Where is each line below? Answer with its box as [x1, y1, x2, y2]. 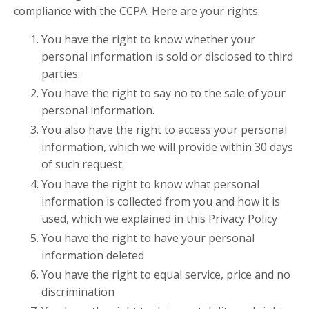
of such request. [41, 157, 124, 172]
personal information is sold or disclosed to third [41, 48, 293, 64]
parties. [41, 66, 80, 81]
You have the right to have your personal [41, 230, 255, 246]
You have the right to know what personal [41, 176, 259, 192]
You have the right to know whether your [41, 31, 255, 47]
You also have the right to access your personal [41, 122, 287, 138]
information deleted [41, 247, 144, 263]
